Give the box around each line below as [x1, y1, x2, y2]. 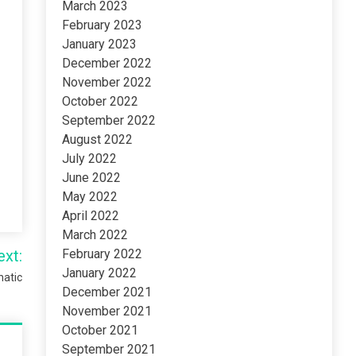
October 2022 [62, 94, 139, 109]
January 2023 [62, 37, 137, 52]
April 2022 [62, 208, 120, 223]
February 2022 [62, 246, 143, 261]
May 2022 [62, 189, 118, 204]
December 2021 [62, 284, 153, 300]
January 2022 [62, 265, 137, 281]
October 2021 [62, 323, 139, 338]
